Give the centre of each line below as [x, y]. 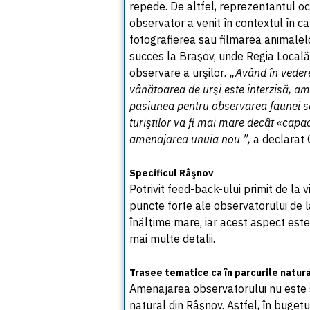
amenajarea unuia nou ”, [190, 139]
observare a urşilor [177, 73]
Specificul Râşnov [172, 173]
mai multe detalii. [172, 239]
